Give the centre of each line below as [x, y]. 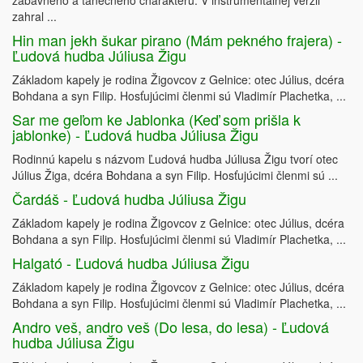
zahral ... [34, 17]
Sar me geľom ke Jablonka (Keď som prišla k [156, 120]
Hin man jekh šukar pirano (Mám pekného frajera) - [177, 40]
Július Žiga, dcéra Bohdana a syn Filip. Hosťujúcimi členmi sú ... [175, 175]
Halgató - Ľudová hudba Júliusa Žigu [131, 263]
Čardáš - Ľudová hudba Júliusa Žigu [129, 199]
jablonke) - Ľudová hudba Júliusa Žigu [135, 135]
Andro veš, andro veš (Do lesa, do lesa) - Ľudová [171, 327]
